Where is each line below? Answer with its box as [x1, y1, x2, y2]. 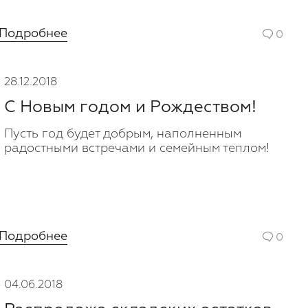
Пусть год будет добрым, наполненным [4, 126, 241, 142]
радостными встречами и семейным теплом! [4, 140, 269, 157]
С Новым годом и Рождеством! [4, 96, 256, 118]
